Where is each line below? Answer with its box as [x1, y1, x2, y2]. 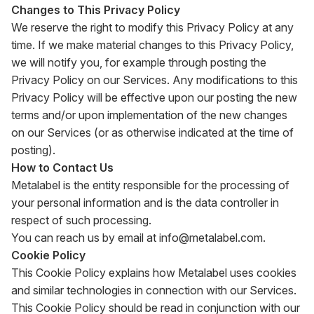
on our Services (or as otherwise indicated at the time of [11, 125, 294, 139]
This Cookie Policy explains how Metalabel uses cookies [11, 266, 296, 280]
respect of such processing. [11, 213, 151, 227]
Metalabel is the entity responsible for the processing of [11, 178, 289, 192]
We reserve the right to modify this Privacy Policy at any [11, 20, 294, 34]
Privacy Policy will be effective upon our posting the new [11, 90, 297, 104]
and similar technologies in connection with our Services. [11, 283, 296, 297]
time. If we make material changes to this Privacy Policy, [11, 38, 294, 52]
